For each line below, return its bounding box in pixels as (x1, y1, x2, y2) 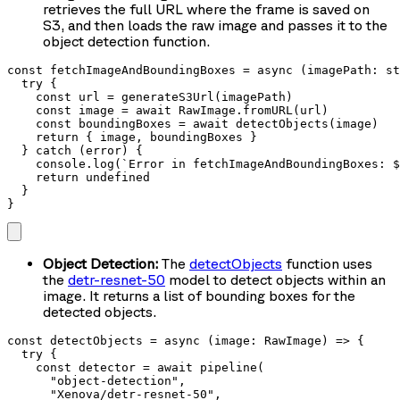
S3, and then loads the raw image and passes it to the (43, 17, 387, 34)
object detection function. (43, 33, 210, 50)
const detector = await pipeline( (7, 361, 264, 375)
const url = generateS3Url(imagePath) (7, 90, 293, 104)
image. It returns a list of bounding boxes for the (43, 287, 355, 304)
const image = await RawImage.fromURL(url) (7, 104, 329, 118)
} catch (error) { (7, 144, 143, 158)
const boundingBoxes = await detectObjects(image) (7, 117, 379, 131)
